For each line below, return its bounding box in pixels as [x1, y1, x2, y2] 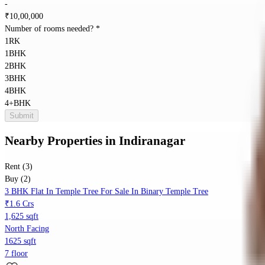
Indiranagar [119, 134, 185, 148]
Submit [9, 111, 34, 120]
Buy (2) [5, 174, 31, 184]
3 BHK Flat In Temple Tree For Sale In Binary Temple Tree [5, 187, 208, 196]
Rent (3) [5, 162, 33, 172]
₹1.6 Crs [5, 199, 34, 209]
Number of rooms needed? [5, 24, 96, 33]
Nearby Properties [5, 134, 102, 148]
